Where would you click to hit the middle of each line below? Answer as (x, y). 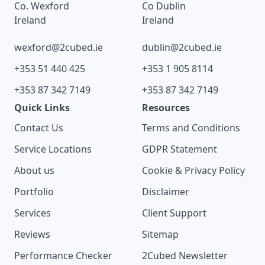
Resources (166, 108)
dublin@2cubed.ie (182, 48)
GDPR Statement (180, 149)
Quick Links (42, 108)
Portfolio (34, 192)
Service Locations (53, 149)
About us (34, 171)
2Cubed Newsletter (185, 256)
